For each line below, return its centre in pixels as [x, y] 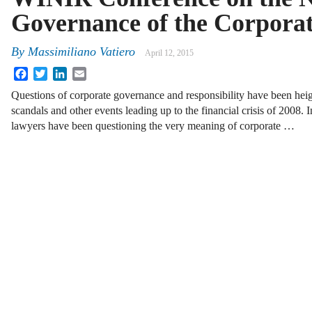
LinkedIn [87, 72]
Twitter [63, 72]
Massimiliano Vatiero [81, 52]
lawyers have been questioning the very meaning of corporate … [153, 126]
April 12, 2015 [169, 53]
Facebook [49, 72]
